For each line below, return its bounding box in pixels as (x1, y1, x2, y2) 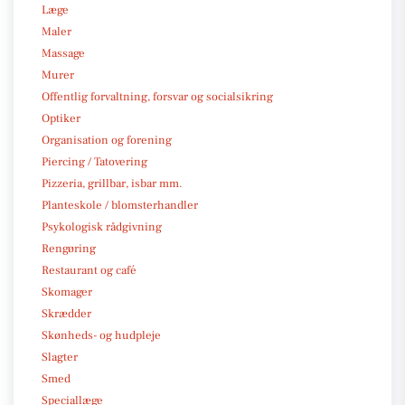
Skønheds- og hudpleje (42, 327, 161, 343)
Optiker (42, 110, 80, 126)
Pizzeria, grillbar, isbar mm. (42, 175, 183, 191)
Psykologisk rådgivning (42, 219, 162, 234)
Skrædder (42, 306, 91, 321)
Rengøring (42, 240, 96, 256)
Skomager (42, 284, 92, 299)
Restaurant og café (42, 262, 137, 278)
